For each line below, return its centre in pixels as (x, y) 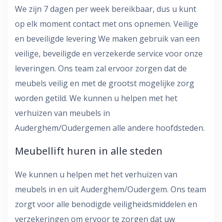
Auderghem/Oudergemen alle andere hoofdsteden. (110, 128)
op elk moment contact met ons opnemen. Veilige (107, 24)
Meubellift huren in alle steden (89, 151)
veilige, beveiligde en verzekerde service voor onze (109, 53)
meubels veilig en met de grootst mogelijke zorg (105, 83)
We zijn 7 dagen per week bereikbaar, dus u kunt (106, 9)
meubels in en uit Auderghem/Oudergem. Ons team (111, 189)
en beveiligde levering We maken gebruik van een (107, 38)
